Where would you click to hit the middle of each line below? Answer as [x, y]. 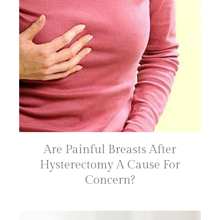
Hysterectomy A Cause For [110, 165]
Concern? [110, 180]
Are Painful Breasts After [110, 150]
